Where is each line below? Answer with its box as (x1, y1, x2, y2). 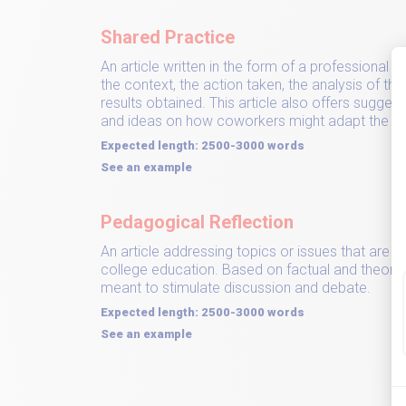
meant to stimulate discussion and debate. (101, 279, 371, 296)
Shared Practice (101, 26, 235, 48)
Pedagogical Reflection (101, 211, 294, 233)
